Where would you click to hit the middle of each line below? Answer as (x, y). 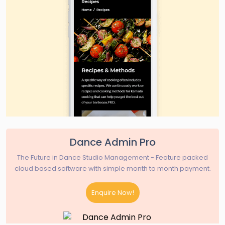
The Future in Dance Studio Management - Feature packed (113, 157)
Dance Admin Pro (113, 142)
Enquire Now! (113, 193)
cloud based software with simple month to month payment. (113, 168)
